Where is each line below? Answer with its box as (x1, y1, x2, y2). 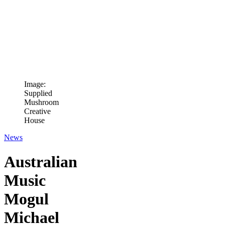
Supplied (24, 89, 52, 97)
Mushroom (24, 98, 59, 106)
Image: (24, 80, 46, 88)
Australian (4, 153, 77, 171)
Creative (24, 107, 51, 116)
